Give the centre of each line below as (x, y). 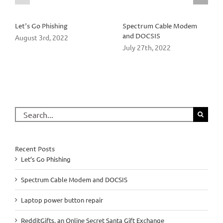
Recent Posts (35, 149)
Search (24, 111)
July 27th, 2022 (147, 48)
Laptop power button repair (62, 200)
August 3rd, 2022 (42, 38)
